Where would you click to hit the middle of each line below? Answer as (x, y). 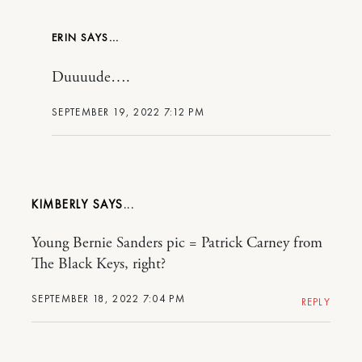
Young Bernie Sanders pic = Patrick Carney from (177, 244)
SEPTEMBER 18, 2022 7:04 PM (108, 299)
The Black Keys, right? (99, 265)
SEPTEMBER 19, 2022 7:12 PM (128, 112)
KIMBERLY (62, 205)
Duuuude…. (91, 78)
